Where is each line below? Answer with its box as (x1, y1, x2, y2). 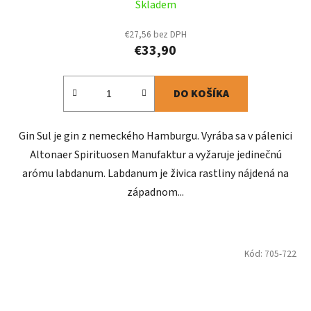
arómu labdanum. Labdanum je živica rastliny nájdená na (22, 166, 289, 182)
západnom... (127, 185, 184, 201)
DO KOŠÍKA (174, 86, 229, 102)
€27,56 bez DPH (124, 28, 187, 42)
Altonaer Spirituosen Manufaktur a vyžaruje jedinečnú (29, 147, 282, 163)
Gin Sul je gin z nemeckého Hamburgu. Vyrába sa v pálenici (19, 128, 292, 144)
